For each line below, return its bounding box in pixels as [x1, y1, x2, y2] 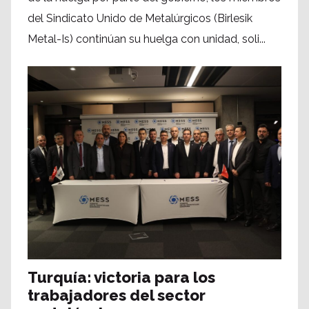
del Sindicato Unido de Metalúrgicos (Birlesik [28, 12, 252, 26]
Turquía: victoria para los [28, 268, 215, 287]
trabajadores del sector [28, 286, 206, 305]
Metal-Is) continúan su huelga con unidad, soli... [28, 32, 266, 46]
